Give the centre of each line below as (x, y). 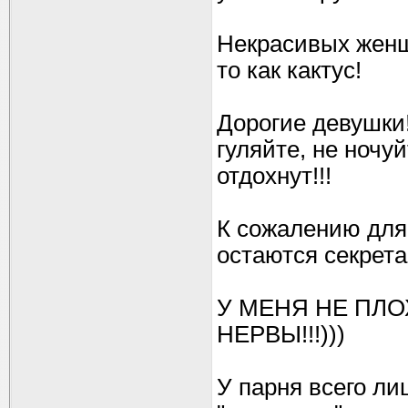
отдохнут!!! (274, 176)
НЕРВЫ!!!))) (281, 334)
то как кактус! (289, 70)
